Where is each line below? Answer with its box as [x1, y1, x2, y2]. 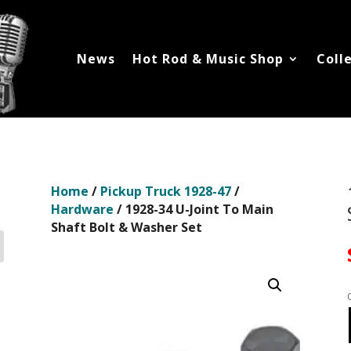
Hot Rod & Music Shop [132, 50, 284, 67]
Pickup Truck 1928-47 [100, 183, 231, 201]
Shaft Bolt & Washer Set [50, 219, 202, 237]
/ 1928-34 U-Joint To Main [113, 201, 273, 219]
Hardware [50, 201, 114, 219]
